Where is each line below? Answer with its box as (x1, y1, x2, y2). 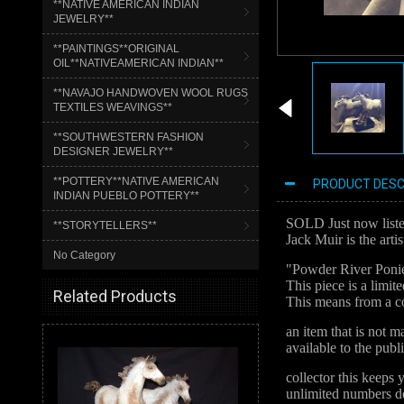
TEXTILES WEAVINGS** (53, 101, 172, 114)
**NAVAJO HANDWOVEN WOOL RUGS (53, 87, 248, 99)
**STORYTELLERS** (53, 219, 157, 232)
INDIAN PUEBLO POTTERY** (53, 189, 199, 202)
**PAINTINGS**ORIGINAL (53, 42, 179, 55)
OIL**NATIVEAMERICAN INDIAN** (53, 57, 224, 69)
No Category (53, 249, 115, 262)
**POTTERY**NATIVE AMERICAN (53, 175, 219, 188)
